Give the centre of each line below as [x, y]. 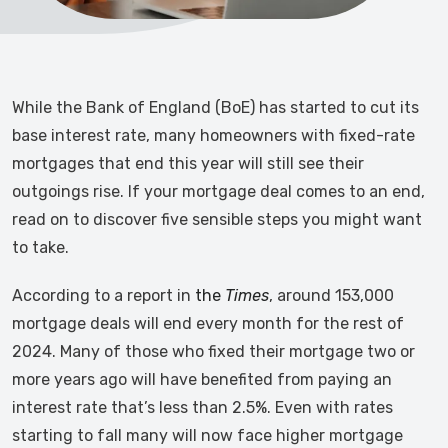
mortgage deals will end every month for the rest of [208, 323]
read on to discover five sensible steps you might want [217, 219]
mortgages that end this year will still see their [188, 163]
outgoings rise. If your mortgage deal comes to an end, [218, 191]
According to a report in [103, 295]
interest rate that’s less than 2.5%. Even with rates [202, 407]
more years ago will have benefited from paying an [202, 379]
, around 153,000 [331, 295]
